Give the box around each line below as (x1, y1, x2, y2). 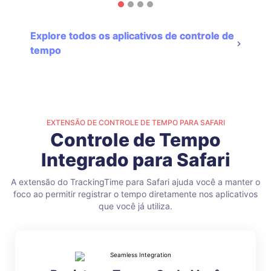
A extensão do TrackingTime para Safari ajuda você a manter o (11, 177, 260, 188)
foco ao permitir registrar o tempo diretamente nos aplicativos (13, 189, 258, 200)
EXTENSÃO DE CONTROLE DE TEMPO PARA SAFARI (46, 118, 225, 128)
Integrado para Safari (41, 149, 230, 171)
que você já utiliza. (99, 201, 172, 212)
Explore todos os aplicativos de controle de (30, 30, 234, 42)
